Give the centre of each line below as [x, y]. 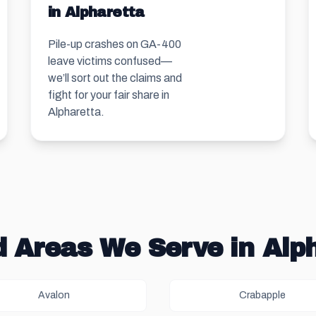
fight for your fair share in [108, 95]
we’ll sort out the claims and [115, 78]
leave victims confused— [110, 61]
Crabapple [262, 295]
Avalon [54, 295]
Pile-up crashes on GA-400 [114, 44]
